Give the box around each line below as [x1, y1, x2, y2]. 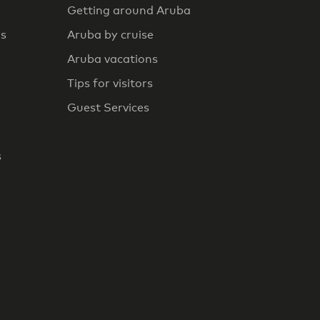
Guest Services [67, 100, 149, 114]
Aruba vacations [67, 51, 158, 66]
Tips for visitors [67, 76, 153, 90]
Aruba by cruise [67, 27, 154, 41]
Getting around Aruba [67, 3, 191, 17]
